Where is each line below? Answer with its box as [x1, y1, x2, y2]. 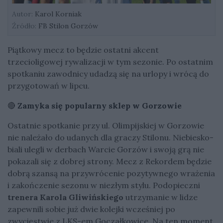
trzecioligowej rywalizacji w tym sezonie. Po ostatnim [7, 56, 213, 67]
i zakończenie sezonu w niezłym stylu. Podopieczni [7, 180, 200, 190]
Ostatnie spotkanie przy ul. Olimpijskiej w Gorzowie [7, 120, 204, 130]
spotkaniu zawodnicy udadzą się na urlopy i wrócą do [7, 68, 209, 79]
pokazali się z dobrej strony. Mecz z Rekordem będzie [7, 156, 212, 166]
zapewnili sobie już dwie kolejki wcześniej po [7, 204, 175, 214]
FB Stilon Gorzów [36, 21, 98, 30]
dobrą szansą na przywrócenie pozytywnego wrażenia [7, 168, 215, 178]
